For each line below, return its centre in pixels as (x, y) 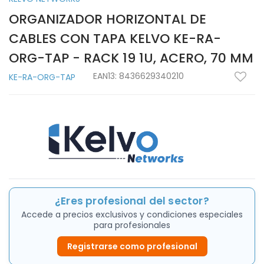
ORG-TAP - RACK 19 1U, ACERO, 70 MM (131, 58)
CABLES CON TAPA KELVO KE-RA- (115, 39)
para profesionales (132, 225)
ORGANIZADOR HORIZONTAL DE (108, 19)
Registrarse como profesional (132, 246)
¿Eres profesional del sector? (132, 201)
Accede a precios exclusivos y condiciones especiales (132, 214)
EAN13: (106, 76)
